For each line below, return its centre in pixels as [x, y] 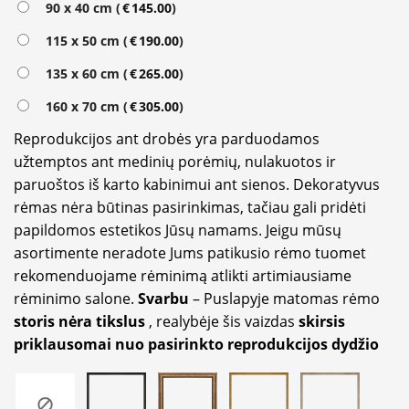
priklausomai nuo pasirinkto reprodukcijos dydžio [196, 344]
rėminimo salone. [76, 298]
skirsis [322, 321]
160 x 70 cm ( [83, 106]
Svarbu [165, 298]
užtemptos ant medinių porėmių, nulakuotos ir [175, 161]
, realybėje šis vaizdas [222, 321]
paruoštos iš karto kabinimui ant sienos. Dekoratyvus [197, 184]
